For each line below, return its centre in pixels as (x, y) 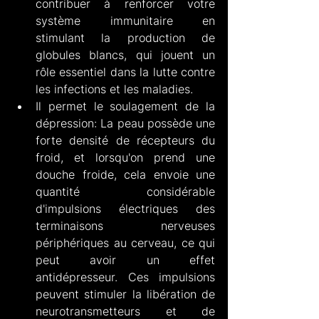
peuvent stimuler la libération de (125, 294)
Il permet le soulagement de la (125, 106)
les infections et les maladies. (114, 89)
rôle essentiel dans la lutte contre (125, 72)
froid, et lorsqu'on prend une (125, 157)
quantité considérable (125, 191)
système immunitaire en (125, 20)
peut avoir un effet (125, 260)
